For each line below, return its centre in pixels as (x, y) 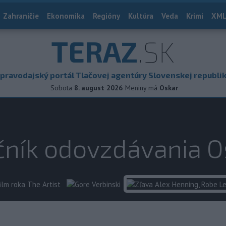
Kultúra (141, 16)
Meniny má (142, 88)
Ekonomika (66, 16)
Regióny (106, 16)
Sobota (61, 88)
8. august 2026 (98, 88)
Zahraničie (21, 16)
